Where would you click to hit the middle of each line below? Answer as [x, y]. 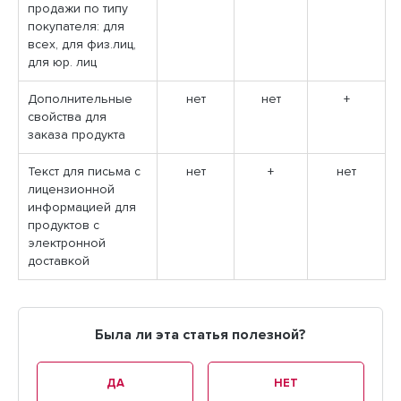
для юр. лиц [62, 63]
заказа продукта [77, 135]
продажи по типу [78, 9]
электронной [67, 243]
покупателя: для [76, 27]
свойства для [67, 117]
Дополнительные [80, 99]
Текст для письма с [84, 172]
